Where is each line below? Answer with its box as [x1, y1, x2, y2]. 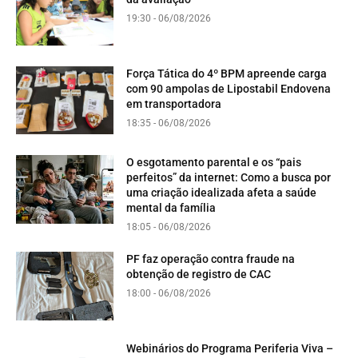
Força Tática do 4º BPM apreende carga [126, 66, 328, 80]
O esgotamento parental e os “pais [126, 156, 302, 169]
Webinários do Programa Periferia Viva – [126, 341, 334, 355]
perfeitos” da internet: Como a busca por [126, 171, 332, 185]
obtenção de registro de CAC [126, 268, 272, 281]
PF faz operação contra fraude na [126, 253, 296, 266]
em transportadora [126, 97, 222, 110]
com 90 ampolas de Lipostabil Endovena [126, 82, 332, 95]
